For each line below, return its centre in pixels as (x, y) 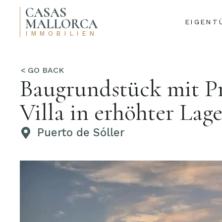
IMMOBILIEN (61, 33)
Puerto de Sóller (81, 132)
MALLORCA (61, 24)
